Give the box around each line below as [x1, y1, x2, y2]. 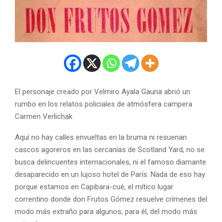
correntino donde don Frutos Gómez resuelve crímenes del [15, 195, 207, 204]
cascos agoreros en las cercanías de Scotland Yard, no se [15, 145, 205, 155]
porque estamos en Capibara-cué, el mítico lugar [15, 182, 173, 192]
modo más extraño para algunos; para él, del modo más [15, 207, 197, 217]
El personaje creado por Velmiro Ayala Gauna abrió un [15, 87, 190, 97]
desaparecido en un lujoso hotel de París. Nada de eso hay [15, 170, 205, 179]
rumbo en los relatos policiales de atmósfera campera [15, 100, 192, 109]
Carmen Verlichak [15, 112, 72, 121]
